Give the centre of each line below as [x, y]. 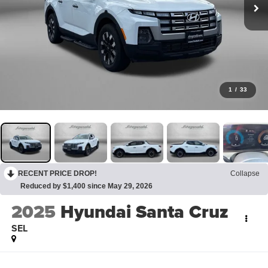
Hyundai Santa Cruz [144, 212]
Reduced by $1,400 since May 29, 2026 [86, 186]
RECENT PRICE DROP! [57, 173]
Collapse [245, 173]
